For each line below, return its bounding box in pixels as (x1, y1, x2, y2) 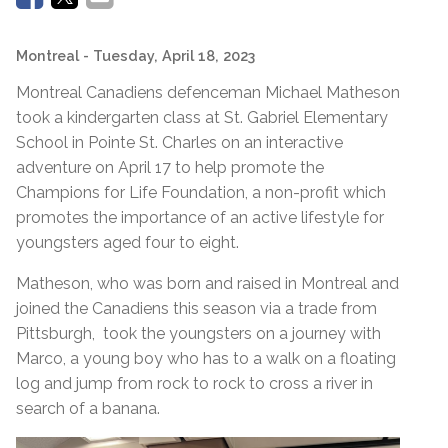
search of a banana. (16, 398, 160, 418)
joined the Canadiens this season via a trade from (16, 298, 377, 318)
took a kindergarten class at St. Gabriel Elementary (16, 107, 388, 127)
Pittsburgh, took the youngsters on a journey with (16, 323, 381, 343)
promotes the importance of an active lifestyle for (16, 207, 384, 227)
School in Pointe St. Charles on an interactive (16, 132, 343, 152)
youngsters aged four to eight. (16, 232, 239, 252)
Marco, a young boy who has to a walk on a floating (16, 348, 396, 368)
